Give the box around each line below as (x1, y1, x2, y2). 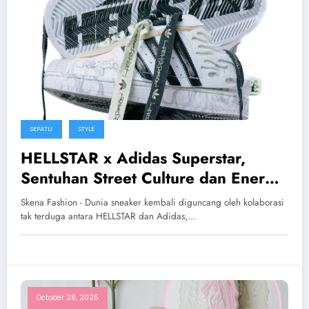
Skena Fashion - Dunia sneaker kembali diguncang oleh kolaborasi (21, 196, 284, 209)
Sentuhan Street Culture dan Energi (21, 167, 279, 189)
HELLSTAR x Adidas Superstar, (21, 147, 246, 169)
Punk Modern (21, 187, 119, 209)
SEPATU (30, 125, 52, 133)
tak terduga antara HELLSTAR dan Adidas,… (21, 210, 196, 223)
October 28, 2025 (37, 292, 99, 303)
